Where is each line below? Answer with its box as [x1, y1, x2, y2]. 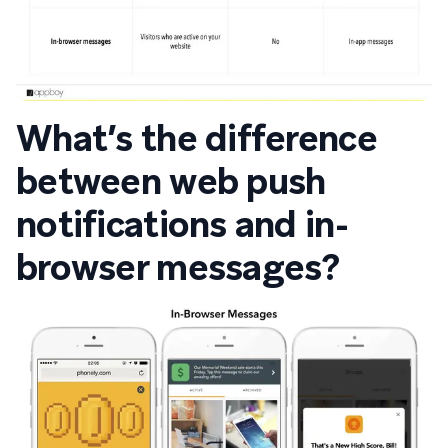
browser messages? [16, 244, 340, 292]
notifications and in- [16, 201, 348, 249]
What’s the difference [16, 115, 377, 163]
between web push [16, 158, 326, 206]
